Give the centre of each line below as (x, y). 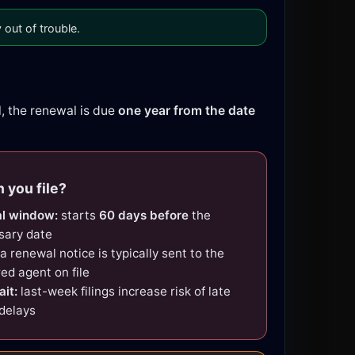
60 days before (144, 215)
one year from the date (187, 110)
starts (78, 215)
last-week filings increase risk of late (124, 291)
